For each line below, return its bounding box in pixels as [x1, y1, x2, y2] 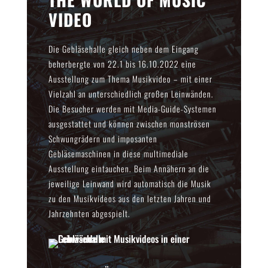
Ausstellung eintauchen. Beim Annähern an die [48, 162, 209, 175]
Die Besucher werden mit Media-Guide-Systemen [48, 102, 217, 115]
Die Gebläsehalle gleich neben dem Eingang [48, 42, 199, 55]
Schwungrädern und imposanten [48, 132, 157, 145]
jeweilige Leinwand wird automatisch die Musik [48, 176, 211, 190]
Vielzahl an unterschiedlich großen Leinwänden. [48, 87, 214, 100]
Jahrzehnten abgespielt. [48, 206, 130, 220]
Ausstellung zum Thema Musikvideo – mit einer [48, 72, 212, 85]
